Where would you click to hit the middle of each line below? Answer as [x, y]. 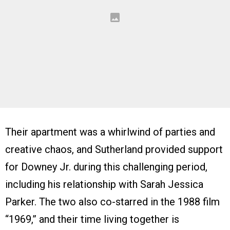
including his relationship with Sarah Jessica [104, 184]
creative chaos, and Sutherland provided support [114, 149]
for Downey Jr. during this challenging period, [106, 167]
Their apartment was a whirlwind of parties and [110, 132]
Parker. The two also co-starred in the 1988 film [112, 202]
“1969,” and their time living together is [92, 219]
